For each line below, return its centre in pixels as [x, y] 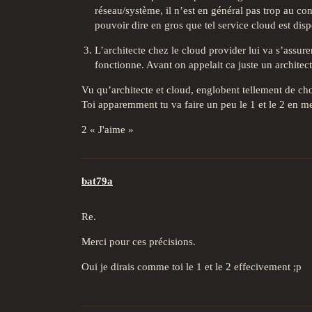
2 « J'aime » [108, 129]
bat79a [97, 181]
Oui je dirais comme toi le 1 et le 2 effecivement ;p [192, 267]
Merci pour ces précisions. [139, 242]
